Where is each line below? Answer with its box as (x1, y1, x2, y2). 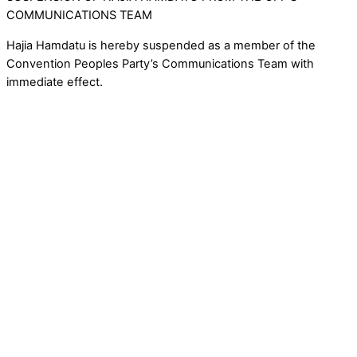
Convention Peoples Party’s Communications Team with (6, 56, 314, 71)
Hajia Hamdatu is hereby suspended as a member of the (6, 37, 316, 53)
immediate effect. (6, 74, 103, 89)
